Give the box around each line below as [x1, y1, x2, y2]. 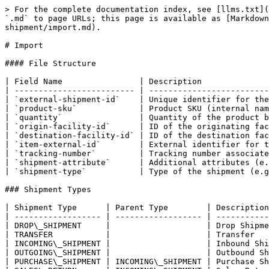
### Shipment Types [5, 185, 91, 194]
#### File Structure [5, 59, 96, 68]
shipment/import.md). [5, 23, 101, 32]
